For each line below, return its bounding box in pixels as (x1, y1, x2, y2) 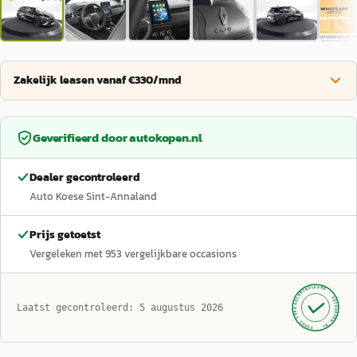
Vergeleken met (29, 246, 105, 261)
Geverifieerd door (33, 128, 130, 147)
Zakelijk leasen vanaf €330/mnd (14, 72, 182, 88)
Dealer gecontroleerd (29, 169, 140, 186)
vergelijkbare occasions (124, 246, 237, 261)
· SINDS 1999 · (290, 303, 326, 331)
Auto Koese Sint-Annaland (29, 189, 157, 204)
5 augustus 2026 (139, 302, 223, 313)
